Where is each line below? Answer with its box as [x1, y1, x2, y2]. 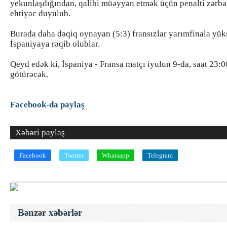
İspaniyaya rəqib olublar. [10, 39, 100, 49]
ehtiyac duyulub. [10, 9, 70, 18]
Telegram [147, 152, 173, 159]
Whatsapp [102, 152, 129, 159]
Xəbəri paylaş [15, 128, 65, 137]
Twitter [64, 152, 84, 159]
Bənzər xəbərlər [18, 207, 82, 218]
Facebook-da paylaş [10, 100, 85, 109]
